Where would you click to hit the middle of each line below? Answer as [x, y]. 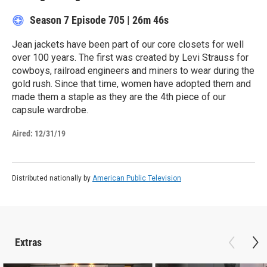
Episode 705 [98, 20]
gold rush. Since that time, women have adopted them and [131, 84]
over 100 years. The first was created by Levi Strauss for [130, 58]
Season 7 [51, 20]
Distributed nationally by [52, 178]
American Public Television [137, 178]
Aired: [22, 134]
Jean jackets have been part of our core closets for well [128, 45]
